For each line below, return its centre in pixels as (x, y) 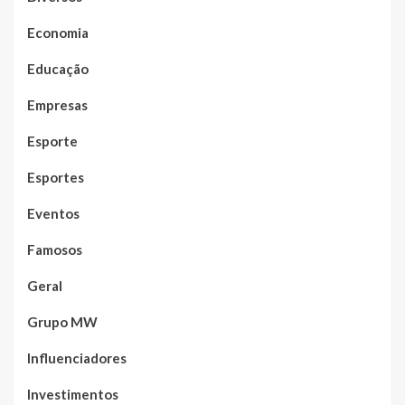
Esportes (56, 177)
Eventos (53, 213)
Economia (58, 32)
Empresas (57, 104)
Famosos (55, 249)
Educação (58, 68)
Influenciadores (77, 358)
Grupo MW (62, 321)
